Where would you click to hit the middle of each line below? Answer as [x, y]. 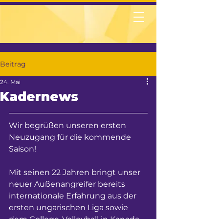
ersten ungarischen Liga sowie [69, 208]
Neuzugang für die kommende [71, 137]
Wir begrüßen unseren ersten [68, 125]
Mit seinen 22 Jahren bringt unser [76, 172]
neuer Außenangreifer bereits [68, 184]
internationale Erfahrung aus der [74, 196]
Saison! [22, 149]
